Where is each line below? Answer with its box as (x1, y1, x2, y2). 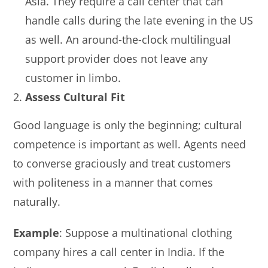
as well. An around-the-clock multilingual (25, 32, 232, 47)
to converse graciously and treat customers (13, 156, 232, 170)
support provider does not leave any (25, 51, 208, 66)
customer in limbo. (25, 70, 121, 85)
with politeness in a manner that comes (13, 175, 214, 190)
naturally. (13, 194, 61, 209)
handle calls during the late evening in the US (25, 13, 254, 28)
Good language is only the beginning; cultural (13, 117, 243, 132)
